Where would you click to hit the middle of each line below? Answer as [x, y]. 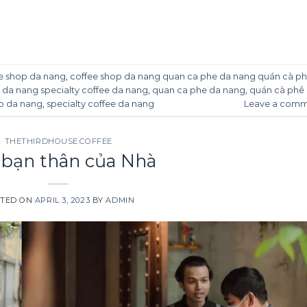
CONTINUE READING [54, 29]
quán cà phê [277, 90]
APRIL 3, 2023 [62, 200]
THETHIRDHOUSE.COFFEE [58, 142]
